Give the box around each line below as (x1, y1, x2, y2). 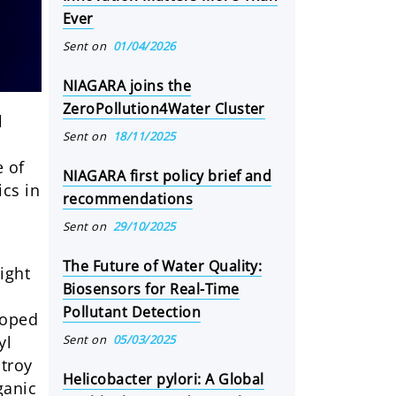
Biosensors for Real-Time (63, 279, 240, 299)
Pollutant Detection (63, 302, 202, 322)
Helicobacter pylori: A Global (63, 369, 264, 389)
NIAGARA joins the (63, 76, 192, 95)
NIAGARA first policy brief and (63, 166, 272, 186)
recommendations (63, 189, 194, 209)
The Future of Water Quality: (63, 256, 263, 276)
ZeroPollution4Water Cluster (63, 99, 265, 118)
